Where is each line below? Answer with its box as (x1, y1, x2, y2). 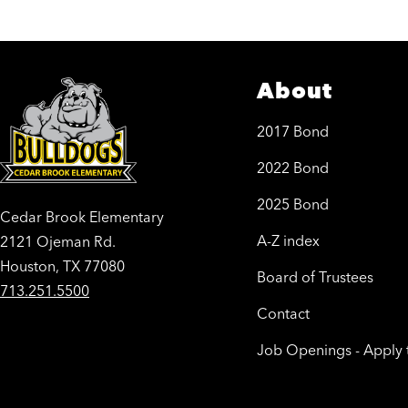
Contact (257, 304, 310, 323)
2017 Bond (257, 122, 329, 141)
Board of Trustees (257, 268, 373, 287)
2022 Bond (257, 158, 329, 178)
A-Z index (257, 231, 320, 250)
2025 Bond (257, 195, 329, 214)
